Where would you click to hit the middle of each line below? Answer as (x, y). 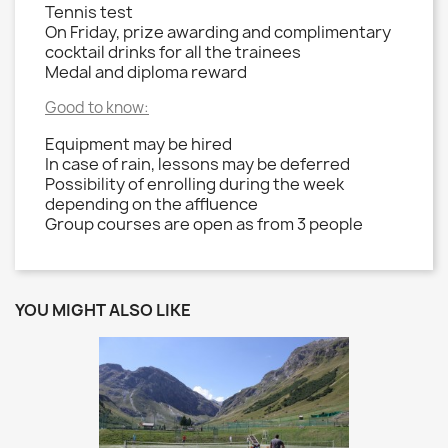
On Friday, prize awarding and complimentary (218, 32)
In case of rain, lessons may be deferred (197, 164)
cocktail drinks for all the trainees (173, 52)
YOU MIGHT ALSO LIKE (103, 310)
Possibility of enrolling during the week (194, 184)
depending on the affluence (151, 204)
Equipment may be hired (138, 144)
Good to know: (97, 108)
